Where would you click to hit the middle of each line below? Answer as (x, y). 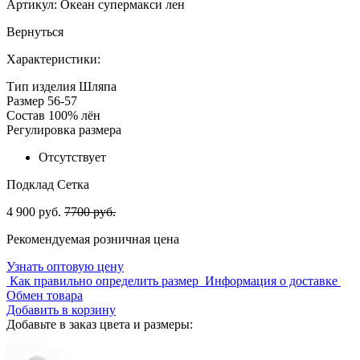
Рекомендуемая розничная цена (93, 239)
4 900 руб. (34, 211)
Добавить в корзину (61, 309)
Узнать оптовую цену (65, 266)
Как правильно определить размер (104, 280)
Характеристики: (53, 59)
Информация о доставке (271, 280)
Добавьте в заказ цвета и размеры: (100, 324)
